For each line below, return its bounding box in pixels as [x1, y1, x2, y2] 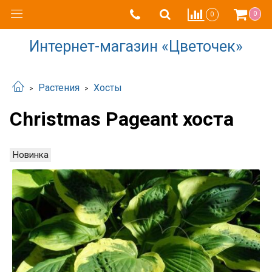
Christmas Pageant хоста [10, 107, 234, 131]
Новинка [12, 149, 49, 160]
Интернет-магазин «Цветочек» [29, 38, 243, 55]
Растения [38, 82, 80, 94]
